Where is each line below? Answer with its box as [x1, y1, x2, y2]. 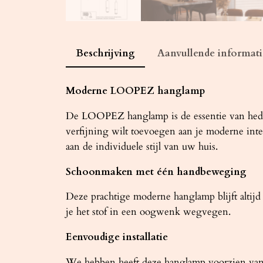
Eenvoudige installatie [66, 230, 168, 244]
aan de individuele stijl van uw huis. [66, 139, 218, 153]
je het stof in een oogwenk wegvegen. [66, 205, 231, 219]
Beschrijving [75, 46, 135, 60]
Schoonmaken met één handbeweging [66, 164, 247, 178]
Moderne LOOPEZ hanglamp [66, 83, 205, 97]
